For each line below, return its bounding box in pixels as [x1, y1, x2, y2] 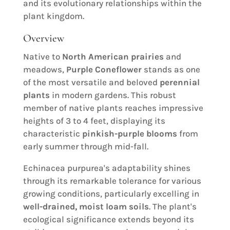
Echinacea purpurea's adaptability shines [23, 162, 190, 173]
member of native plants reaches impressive [23, 102, 203, 113]
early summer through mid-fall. [23, 141, 148, 151]
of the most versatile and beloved [23, 76, 160, 87]
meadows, [23, 64, 66, 74]
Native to [23, 51, 62, 62]
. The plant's [148, 201, 197, 212]
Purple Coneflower [66, 64, 142, 74]
